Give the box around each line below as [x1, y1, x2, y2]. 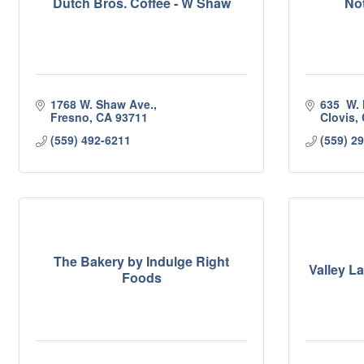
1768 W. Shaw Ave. [50, 96, 154, 112]
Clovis [319, 109, 355, 125]
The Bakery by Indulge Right [54, 251, 229, 271]
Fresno [50, 109, 89, 125]
